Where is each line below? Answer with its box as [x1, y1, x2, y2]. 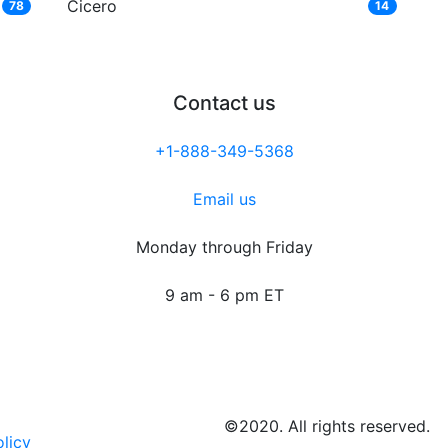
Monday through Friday [135, 237, 313, 258]
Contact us [172, 91, 276, 116]
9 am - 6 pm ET [164, 285, 284, 306]
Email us [192, 189, 256, 210]
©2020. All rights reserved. [224, 416, 430, 437]
